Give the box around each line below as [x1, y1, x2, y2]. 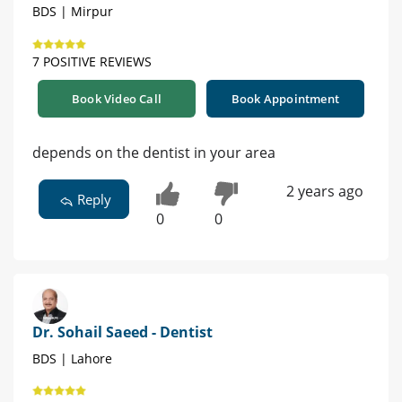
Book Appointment [231, 91, 340, 108]
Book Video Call [72, 91, 162, 108]
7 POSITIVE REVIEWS [32, 53, 152, 71]
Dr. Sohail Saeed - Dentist [32, 322, 213, 343]
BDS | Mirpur [32, 3, 113, 21]
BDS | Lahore [32, 350, 112, 368]
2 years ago [285, 181, 363, 202]
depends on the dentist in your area [32, 143, 275, 163]
